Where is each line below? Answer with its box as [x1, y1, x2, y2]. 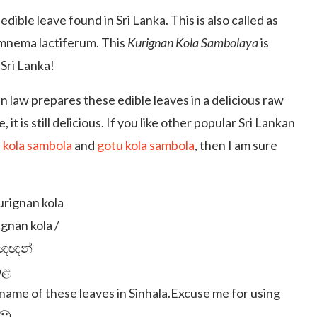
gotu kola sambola [97, 137, 195, 153]
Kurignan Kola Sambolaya [127, 35, 258, 50]
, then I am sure [195, 137, 277, 153]
